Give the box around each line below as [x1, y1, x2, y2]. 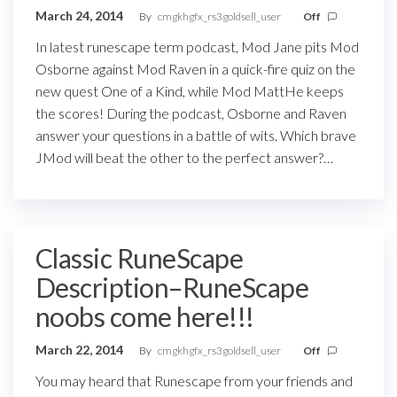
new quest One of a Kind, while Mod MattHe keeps [35, 82, 344, 99]
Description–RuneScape [35, 271, 309, 303]
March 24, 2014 [35, 8, 126, 23]
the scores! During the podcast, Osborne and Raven [35, 105, 346, 121]
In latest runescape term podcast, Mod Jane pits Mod [35, 38, 359, 55]
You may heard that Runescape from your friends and [35, 372, 353, 389]
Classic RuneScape [35, 242, 244, 274]
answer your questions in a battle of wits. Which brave [35, 127, 356, 144]
